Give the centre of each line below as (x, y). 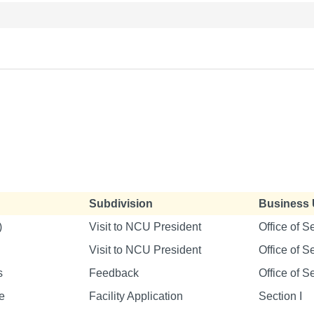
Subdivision (121, 203)
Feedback (114, 273)
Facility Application (136, 296)
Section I (280, 296)
